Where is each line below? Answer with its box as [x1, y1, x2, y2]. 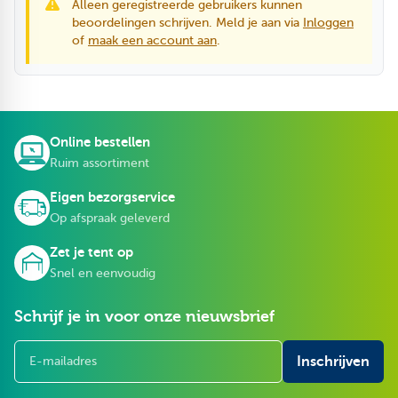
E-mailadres [13, 341, 91, 358]
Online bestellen [50, 133, 150, 149]
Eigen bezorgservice [50, 188, 175, 204]
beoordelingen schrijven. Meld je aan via [72, 15, 303, 29]
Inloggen [303, 15, 354, 29]
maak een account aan [88, 33, 217, 47]
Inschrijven [297, 353, 370, 370]
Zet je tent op [50, 243, 133, 259]
